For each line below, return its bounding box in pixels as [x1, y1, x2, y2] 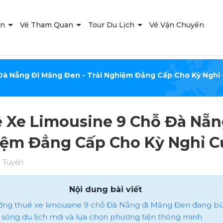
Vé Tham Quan [20, 20, 76, 30]
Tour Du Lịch [88, 20, 137, 30]
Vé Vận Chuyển [149, 20, 207, 30]
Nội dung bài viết [69, 184, 142, 194]
